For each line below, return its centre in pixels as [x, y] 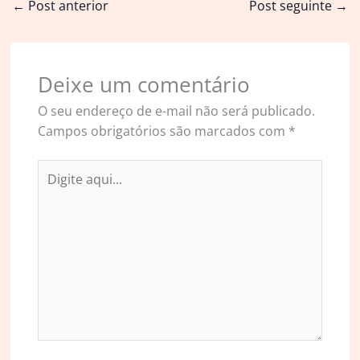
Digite [54, 168]
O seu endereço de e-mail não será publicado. [176, 110]
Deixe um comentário [143, 84]
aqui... [55, 188]
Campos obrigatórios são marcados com [163, 131]
